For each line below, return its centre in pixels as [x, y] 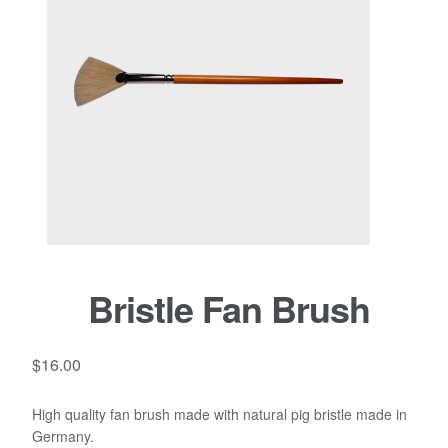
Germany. [63, 435]
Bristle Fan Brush [229, 308]
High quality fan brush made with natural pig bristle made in [220, 413]
